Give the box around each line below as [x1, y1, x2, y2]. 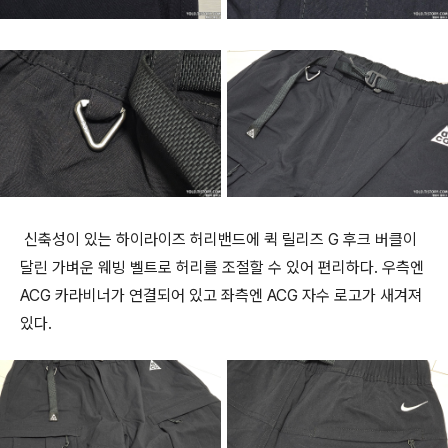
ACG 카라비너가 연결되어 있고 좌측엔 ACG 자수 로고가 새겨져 [20, 286, 422, 306]
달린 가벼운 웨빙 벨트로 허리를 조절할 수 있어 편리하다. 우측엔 [20, 258, 424, 278]
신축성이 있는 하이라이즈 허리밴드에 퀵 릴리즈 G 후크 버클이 [20, 230, 417, 250]
